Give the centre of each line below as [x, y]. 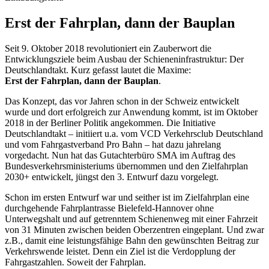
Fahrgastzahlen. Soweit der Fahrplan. [75, 262]
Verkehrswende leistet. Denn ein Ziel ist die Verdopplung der [120, 251]
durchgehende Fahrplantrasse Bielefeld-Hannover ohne [109, 208]
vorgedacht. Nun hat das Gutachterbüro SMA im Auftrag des [120, 155]
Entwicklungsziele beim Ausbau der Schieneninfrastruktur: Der [124, 59]
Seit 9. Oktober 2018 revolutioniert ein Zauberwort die [108, 48]
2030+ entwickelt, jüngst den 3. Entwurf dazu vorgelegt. [112, 177]
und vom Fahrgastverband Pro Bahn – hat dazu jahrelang [113, 144]
